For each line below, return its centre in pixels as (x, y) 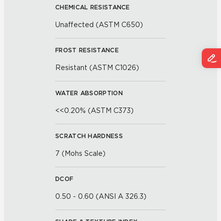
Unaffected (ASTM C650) (99, 25)
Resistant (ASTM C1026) (97, 68)
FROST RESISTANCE (87, 50)
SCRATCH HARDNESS (89, 136)
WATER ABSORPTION (89, 93)
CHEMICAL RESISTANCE (93, 7)
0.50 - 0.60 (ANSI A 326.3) (101, 196)
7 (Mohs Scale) (80, 153)
